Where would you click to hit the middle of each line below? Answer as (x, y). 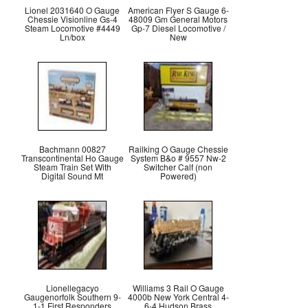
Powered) (178, 176)
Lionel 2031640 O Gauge (72, 10)
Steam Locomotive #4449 (72, 28)
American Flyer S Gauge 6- (178, 10)
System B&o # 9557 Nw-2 (178, 158)
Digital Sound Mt (72, 176)
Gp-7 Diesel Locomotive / (178, 28)
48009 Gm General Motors (178, 19)
